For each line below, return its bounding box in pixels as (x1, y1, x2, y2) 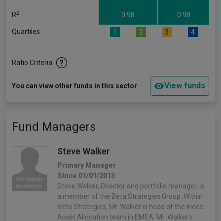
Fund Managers (12, 120, 96, 134)
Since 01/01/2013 (57, 172, 115, 180)
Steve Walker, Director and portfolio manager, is (57, 182, 204, 190)
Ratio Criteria (12, 59, 52, 67)
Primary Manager (57, 161, 116, 169)
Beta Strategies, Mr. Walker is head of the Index (57, 203, 203, 211)
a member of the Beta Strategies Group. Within (57, 192, 203, 200)
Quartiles (12, 28, 40, 36)
